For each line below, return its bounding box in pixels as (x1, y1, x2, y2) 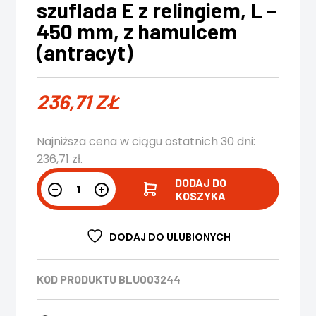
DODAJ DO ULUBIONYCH (109, 230, 231, 244)
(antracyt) (37, 39, 133, 65)
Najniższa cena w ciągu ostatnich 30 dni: (37, 133, 256, 150)
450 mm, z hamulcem (37, 18, 238, 44)
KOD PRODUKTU (37, 272, 117, 286)
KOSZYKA (175, 189, 226, 202)
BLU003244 (119, 272, 181, 286)
